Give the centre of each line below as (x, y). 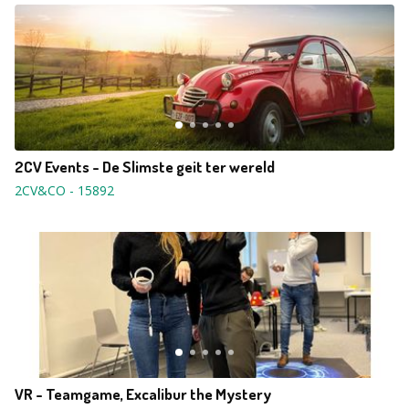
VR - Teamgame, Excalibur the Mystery (143, 394)
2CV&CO (40, 190)
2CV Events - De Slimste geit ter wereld (145, 167)
